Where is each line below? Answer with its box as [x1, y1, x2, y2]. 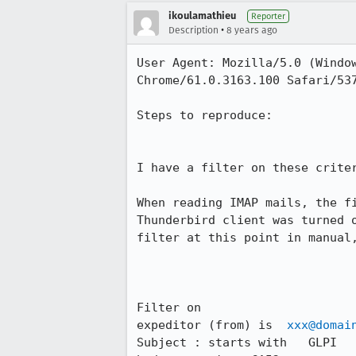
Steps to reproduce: [137, 108, 273, 122]
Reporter [251, 11, 285, 21]
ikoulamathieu [168, 10, 236, 21]
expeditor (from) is [137, 318, 287, 332]
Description [168, 25, 219, 36]
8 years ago [226, 25, 277, 36]
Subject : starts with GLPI [137, 335, 337, 350]
